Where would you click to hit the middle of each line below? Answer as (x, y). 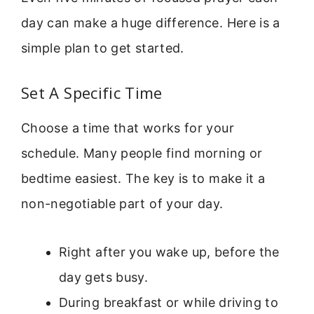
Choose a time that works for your (128, 128)
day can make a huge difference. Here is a (151, 23)
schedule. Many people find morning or (142, 153)
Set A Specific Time (92, 93)
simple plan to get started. (103, 48)
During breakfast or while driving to (169, 302)
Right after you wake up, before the (169, 252)
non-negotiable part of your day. (122, 204)
